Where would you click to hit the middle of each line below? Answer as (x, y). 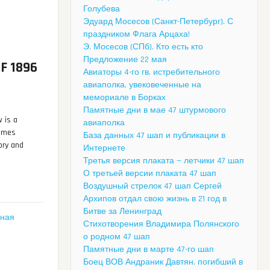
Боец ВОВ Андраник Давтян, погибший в (163, 262)
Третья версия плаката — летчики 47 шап (164, 161)
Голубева (102, 9)
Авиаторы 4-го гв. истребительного (152, 73)
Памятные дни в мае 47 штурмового (155, 111)
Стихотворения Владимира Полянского (161, 224)
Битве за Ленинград (122, 212)
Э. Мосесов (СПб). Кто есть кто (143, 47)
